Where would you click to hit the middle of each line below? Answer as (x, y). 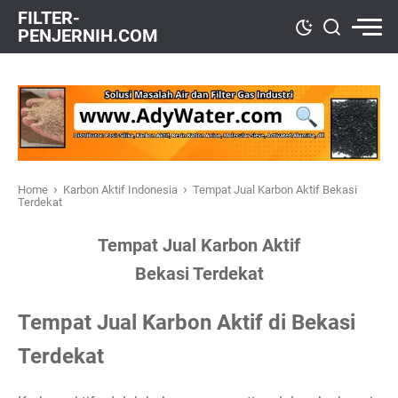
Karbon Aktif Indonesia (122, 190)
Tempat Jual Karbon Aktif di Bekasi (187, 322)
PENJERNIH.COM (88, 36)
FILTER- (49, 18)
